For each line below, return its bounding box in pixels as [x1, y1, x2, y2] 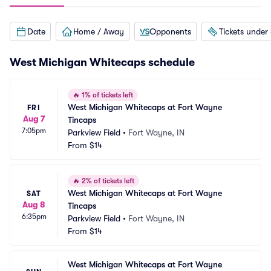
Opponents [149, 26, 191, 36]
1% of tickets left [80, 91, 133, 99]
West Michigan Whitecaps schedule [10, 56, 195, 68]
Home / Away [73, 26, 124, 36]
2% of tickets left [80, 177, 134, 185]
